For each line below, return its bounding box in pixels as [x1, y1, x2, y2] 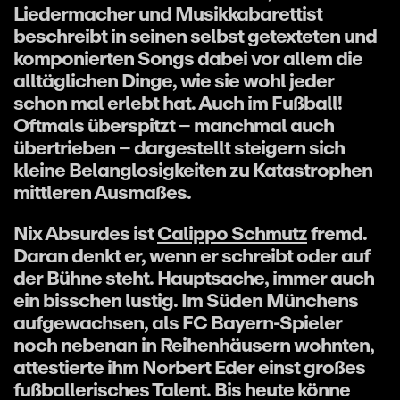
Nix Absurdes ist [13, 217, 157, 249]
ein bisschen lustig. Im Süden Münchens [13, 284, 358, 316]
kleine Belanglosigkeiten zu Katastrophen [13, 154, 372, 186]
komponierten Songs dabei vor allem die [13, 42, 362, 74]
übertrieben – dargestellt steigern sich [13, 131, 345, 163]
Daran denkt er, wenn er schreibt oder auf [13, 239, 370, 271]
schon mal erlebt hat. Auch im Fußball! [13, 87, 342, 119]
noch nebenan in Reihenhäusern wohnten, [13, 329, 374, 361]
